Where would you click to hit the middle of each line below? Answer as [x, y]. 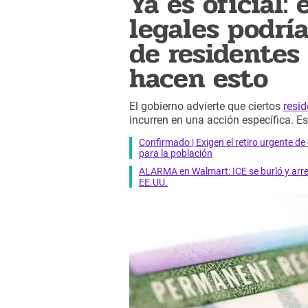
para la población [176, 153]
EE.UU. [153, 182]
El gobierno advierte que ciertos [206, 107]
